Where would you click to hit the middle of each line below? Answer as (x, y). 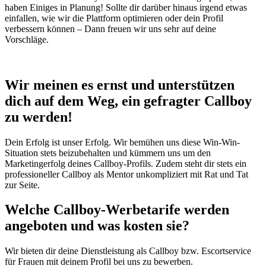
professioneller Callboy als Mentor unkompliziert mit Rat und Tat (126, 174)
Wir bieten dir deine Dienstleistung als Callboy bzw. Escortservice (128, 251)
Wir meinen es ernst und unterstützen (120, 85)
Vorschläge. (27, 39)
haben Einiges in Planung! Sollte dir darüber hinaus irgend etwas (126, 7)
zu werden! (39, 117)
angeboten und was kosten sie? (97, 226)
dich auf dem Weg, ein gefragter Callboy (128, 101)
